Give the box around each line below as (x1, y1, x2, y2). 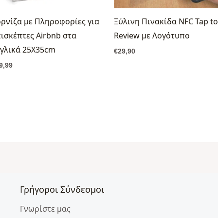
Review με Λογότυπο (114, 30, 190, 41)
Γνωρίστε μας (19, 203, 71, 215)
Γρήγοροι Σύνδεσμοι (19, 183, 104, 195)
